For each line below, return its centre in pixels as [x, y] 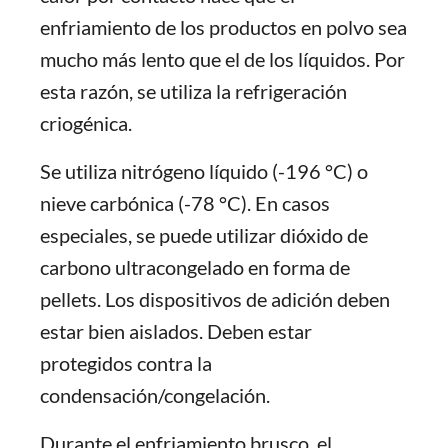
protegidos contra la [126, 363]
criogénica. [86, 123]
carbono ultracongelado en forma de [195, 267]
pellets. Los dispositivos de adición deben [215, 299]
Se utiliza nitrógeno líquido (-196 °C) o [204, 171]
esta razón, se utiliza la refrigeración [193, 91]
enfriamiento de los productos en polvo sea [223, 27]
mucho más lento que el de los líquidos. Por [222, 59]
